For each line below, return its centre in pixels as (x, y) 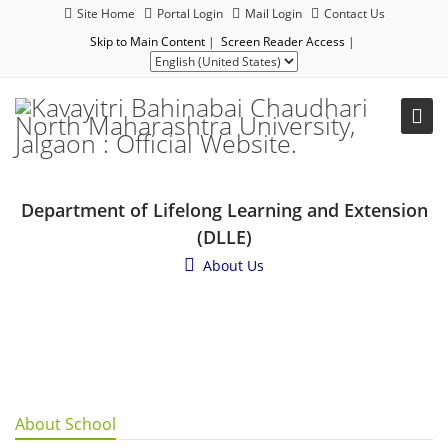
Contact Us (354, 13)
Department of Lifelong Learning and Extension (224, 210)
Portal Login (189, 13)
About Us (233, 265)
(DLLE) (224, 237)
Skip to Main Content (147, 41)
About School (65, 424)
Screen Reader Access (283, 41)
